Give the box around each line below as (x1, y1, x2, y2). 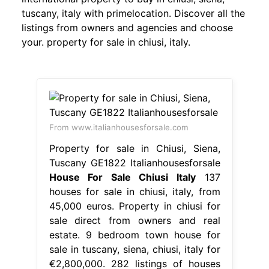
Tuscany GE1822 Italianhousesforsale (49, 156, 220, 169)
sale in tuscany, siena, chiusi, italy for (49, 243, 220, 255)
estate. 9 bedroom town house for (49, 228, 220, 241)
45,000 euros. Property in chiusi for (49, 199, 220, 212)
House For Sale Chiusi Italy (49, 171, 196, 183)
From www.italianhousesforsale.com (49, 122, 189, 132)
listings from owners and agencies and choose (22, 21, 233, 34)
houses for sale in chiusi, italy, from (49, 185, 220, 198)
